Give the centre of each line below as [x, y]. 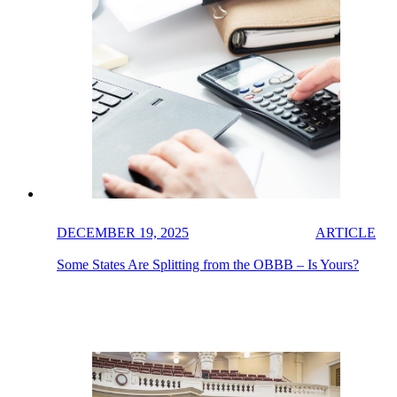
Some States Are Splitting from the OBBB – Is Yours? [208, 264]
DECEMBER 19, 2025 [123, 232]
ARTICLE [346, 232]
